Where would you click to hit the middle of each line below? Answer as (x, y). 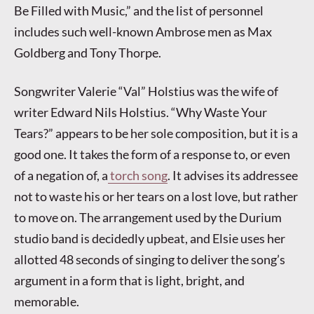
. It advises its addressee (233, 176)
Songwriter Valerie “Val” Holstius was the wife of (146, 91)
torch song (138, 176)
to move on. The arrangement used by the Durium (148, 218)
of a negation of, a (61, 176)
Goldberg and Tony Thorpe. (88, 52)
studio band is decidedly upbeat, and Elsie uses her (150, 239)
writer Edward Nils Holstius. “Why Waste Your (141, 112)
